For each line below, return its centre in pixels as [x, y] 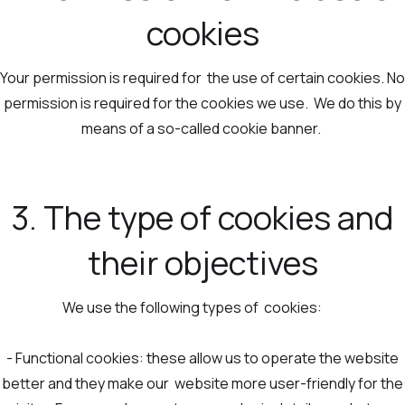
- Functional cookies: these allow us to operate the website [202, 358]
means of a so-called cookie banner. [202, 129]
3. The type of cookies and [202, 218]
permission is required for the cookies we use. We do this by [202, 104]
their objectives [202, 263]
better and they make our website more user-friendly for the [202, 384]
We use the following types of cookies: [202, 308]
